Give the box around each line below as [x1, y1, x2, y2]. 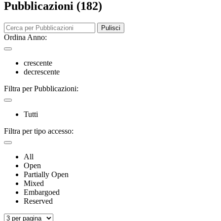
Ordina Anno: [4, 33, 47, 41]
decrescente [24, 67, 60, 76]
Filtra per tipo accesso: [4, 126, 74, 135]
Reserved [24, 196, 53, 205]
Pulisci [101, 24, 120, 32]
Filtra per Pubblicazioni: [4, 84, 78, 93]
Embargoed [24, 187, 60, 196]
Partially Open [24, 170, 69, 179]
